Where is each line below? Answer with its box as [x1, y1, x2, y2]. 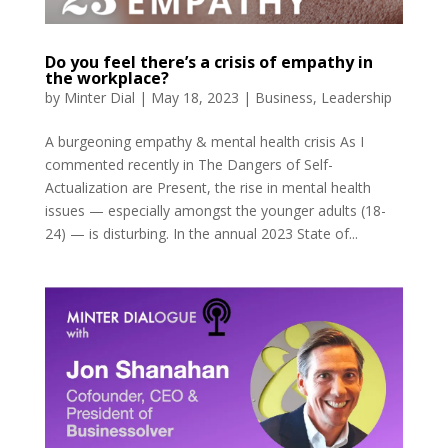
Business [254, 87, 313, 107]
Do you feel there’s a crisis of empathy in [44, 50, 373, 73]
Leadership [320, 87, 392, 107]
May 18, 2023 [150, 87, 239, 107]
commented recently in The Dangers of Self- [44, 154, 333, 174]
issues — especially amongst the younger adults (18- [44, 200, 386, 220]
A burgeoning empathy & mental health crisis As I [44, 131, 364, 151]
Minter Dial [63, 87, 135, 107]
